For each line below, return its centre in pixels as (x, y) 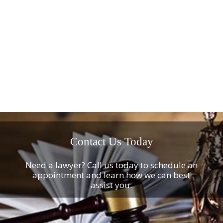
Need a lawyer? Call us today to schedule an (111, 165)
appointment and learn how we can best (111, 175)
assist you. (111, 185)
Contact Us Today (111, 142)
